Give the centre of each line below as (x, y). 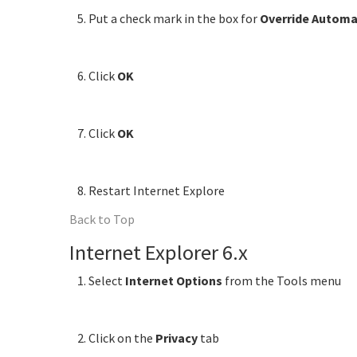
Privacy (177, 337)
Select (107, 280)
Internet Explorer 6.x (159, 252)
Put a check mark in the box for (174, 18)
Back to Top (102, 219)
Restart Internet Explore (157, 190)
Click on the (122, 337)
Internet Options (174, 280)
